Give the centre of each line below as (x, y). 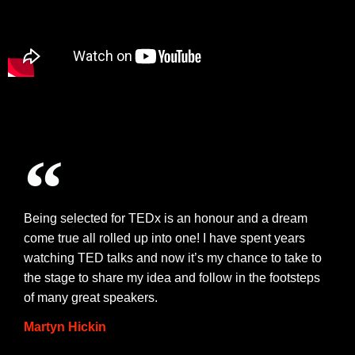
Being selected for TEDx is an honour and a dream (166, 219)
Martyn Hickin (65, 327)
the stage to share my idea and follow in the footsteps (172, 278)
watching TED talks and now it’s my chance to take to (173, 258)
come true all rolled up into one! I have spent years (164, 239)
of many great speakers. (91, 298)
